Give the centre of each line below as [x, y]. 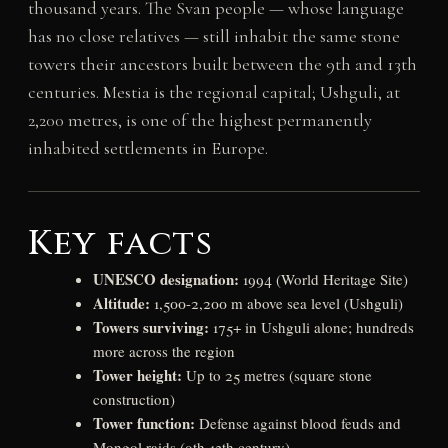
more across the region [163, 351]
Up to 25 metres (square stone [276, 375]
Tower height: [137, 375]
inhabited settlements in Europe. [147, 148]
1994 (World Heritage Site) [323, 279]
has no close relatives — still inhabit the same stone [213, 36]
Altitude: [121, 303]
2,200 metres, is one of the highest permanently [199, 120]
